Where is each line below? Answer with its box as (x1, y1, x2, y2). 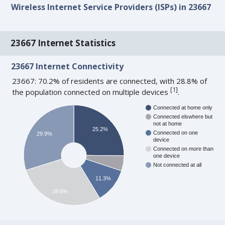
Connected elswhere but (153, 114, 213, 120)
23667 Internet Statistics (11, 37, 116, 49)
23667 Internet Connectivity (11, 60, 124, 72)
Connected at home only (153, 104, 213, 111)
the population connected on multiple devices (12, 86, 171, 97)
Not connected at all (153, 162, 202, 168)
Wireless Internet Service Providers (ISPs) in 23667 (11, 2, 211, 13)
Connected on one (153, 130, 198, 136)
